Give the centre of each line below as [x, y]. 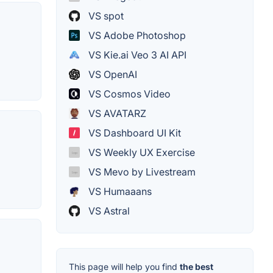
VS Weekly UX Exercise [140, 152]
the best [197, 266]
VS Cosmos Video [128, 94]
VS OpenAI [112, 74]
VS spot [105, 16]
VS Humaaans [119, 191]
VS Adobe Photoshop [136, 35]
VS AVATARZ [116, 113]
